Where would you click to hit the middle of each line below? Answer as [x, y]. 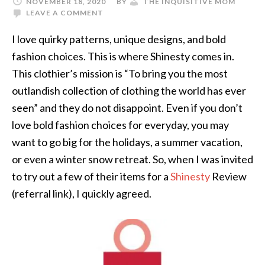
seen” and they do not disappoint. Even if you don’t [127, 108]
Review [228, 176]
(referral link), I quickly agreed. [82, 193]
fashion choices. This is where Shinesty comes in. [123, 56]
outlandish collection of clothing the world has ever [129, 91]
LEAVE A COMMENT [65, 13]
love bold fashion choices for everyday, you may [120, 125]
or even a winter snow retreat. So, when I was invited [132, 159]
